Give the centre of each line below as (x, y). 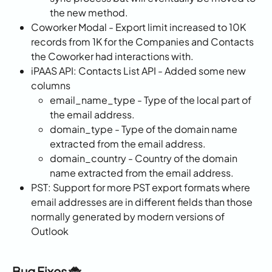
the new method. (89, 13)
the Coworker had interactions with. (112, 56)
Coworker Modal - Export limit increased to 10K (139, 27)
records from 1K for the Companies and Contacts (143, 42)
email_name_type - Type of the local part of (151, 100)
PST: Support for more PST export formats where (141, 188)
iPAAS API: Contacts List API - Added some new (139, 71)
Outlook (50, 231)
